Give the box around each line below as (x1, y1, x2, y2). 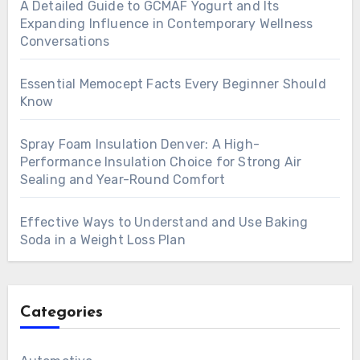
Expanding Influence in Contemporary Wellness (19, 16, 313, 32)
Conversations (19, 34, 110, 50)
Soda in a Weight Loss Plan (19, 232, 186, 248)
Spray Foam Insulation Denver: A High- (19, 137, 260, 153)
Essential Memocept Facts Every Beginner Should (19, 76, 326, 92)
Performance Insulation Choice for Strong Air (19, 154, 302, 170)
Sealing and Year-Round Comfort (19, 172, 226, 188)
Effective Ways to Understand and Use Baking (19, 215, 309, 231)
